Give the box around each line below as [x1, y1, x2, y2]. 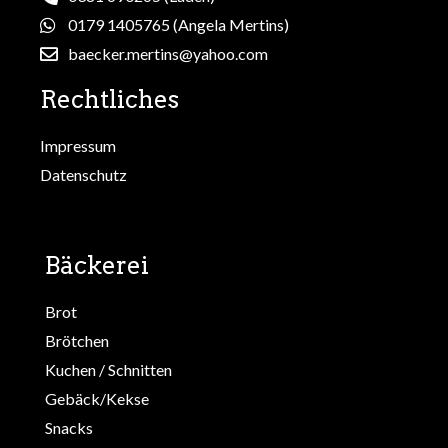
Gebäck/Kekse [45, 388, 149, 408]
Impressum [40, 135, 116, 155]
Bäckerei [45, 250, 149, 280]
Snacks [45, 417, 93, 437]
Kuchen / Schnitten [45, 359, 172, 379]
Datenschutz [40, 164, 127, 184]
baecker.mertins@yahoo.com [67, 43, 268, 63]
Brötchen [45, 330, 109, 350]
